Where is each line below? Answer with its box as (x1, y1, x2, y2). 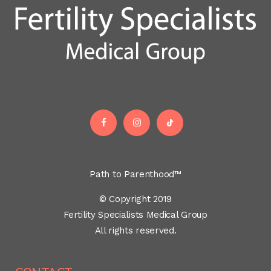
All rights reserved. (94, 225, 177, 237)
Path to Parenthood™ (90, 169, 181, 180)
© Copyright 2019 (99, 194, 172, 205)
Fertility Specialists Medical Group (64, 209, 207, 221)
